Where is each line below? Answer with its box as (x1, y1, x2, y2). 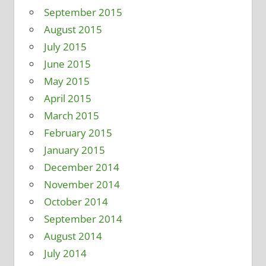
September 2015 (43, 5, 122, 20)
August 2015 (43, 23, 102, 37)
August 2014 (43, 229, 102, 243)
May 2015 (43, 74, 90, 88)
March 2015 (43, 109, 99, 123)
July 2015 (43, 40, 87, 54)
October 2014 (43, 195, 108, 209)
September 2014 (43, 212, 122, 226)
